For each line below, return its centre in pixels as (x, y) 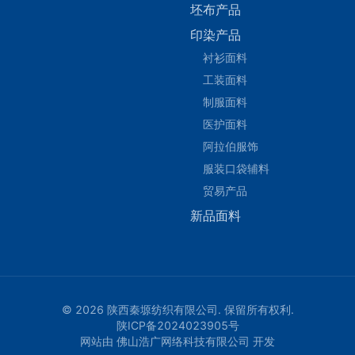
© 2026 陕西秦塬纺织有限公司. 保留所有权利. (177, 310)
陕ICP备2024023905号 (177, 326)
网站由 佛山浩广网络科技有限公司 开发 (177, 342)
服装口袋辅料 (236, 169)
